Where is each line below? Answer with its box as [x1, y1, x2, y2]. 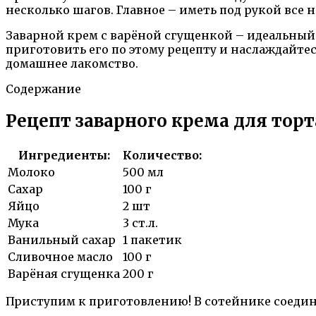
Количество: [123, 147, 202, 162]
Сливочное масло [8, 249, 113, 264]
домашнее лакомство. [6, 56, 138, 71]
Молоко [8, 164, 55, 179]
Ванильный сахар [8, 232, 116, 247]
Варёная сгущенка [8, 266, 120, 281]
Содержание [6, 81, 81, 96]
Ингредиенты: [18, 147, 110, 162]
